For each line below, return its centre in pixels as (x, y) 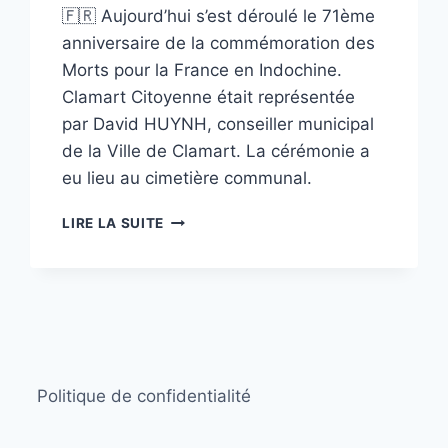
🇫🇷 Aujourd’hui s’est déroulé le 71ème (219, 16)
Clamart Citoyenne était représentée (209, 97)
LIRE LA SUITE (113, 223)
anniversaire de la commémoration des (219, 43)
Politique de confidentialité (144, 396)
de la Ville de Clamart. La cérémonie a (216, 151)
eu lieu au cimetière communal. (187, 178)
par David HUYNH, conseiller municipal (218, 124)
